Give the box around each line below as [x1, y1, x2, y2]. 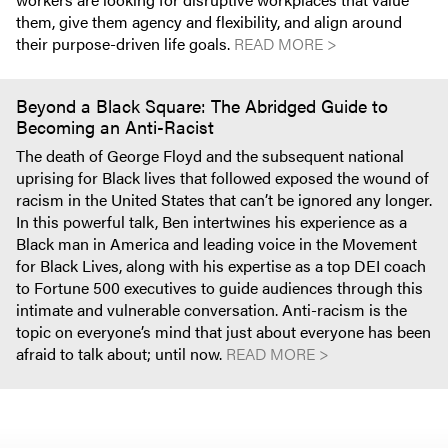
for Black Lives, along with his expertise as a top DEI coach [16, 254, 426, 277]
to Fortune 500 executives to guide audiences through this [16, 276, 423, 299]
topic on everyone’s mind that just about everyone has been [16, 320, 431, 343]
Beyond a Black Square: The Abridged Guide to [16, 93, 388, 118]
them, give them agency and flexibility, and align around [16, 10, 402, 33]
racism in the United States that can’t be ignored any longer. [16, 188, 432, 211]
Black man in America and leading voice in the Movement [16, 232, 417, 255]
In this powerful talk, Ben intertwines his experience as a [16, 210, 407, 233]
